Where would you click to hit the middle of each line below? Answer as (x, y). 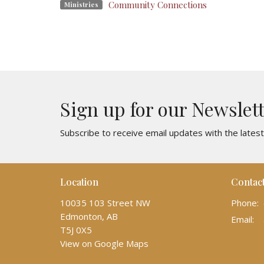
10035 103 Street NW (105, 202)
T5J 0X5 (76, 230)
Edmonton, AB (89, 216)
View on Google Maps (104, 243)
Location (79, 182)
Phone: (245, 202)
